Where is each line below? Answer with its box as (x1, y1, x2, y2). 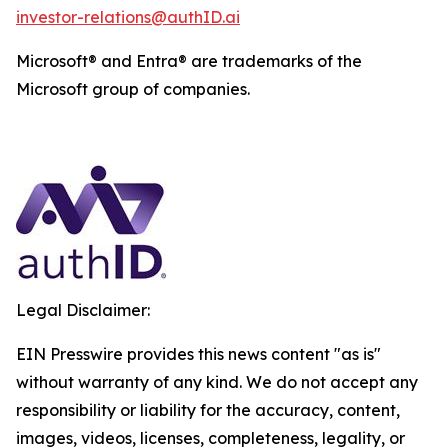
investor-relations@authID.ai (16, 7, 240, 27)
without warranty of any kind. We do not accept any (16, 372, 418, 392)
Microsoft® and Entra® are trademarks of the (16, 51, 362, 71)
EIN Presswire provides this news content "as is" (16, 344, 381, 364)
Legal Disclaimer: (16, 300, 150, 320)
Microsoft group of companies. (16, 79, 250, 99)
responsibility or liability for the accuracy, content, (16, 400, 400, 420)
